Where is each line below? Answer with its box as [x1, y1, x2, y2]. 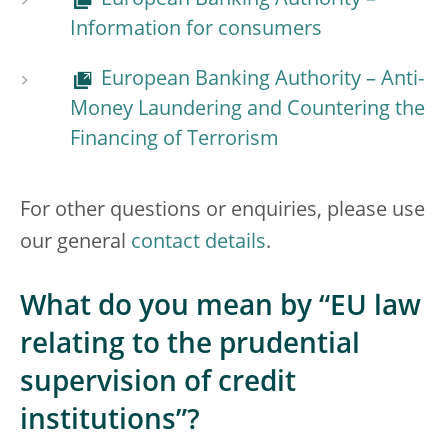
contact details [131, 233, 266, 253]
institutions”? [20, 408, 200, 436]
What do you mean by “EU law [20, 294, 421, 322]
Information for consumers [70, 20, 322, 40]
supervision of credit [20, 370, 296, 398]
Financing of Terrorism [70, 130, 279, 150]
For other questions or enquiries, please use [20, 201, 425, 221]
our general [20, 233, 131, 253]
